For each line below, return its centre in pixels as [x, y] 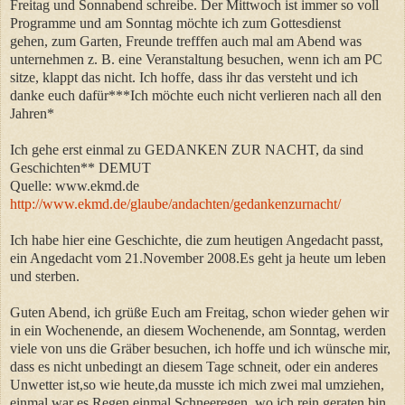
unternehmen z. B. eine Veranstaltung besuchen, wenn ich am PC [196, 59]
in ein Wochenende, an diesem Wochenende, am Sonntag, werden [198, 330]
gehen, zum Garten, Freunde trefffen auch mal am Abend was [186, 41]
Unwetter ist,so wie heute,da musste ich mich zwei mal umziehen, [197, 384]
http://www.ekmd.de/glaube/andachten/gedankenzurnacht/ [175, 203]
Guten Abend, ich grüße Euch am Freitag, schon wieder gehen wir [199, 312]
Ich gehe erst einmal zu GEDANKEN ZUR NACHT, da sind [187, 149]
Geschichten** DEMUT [80, 167]
